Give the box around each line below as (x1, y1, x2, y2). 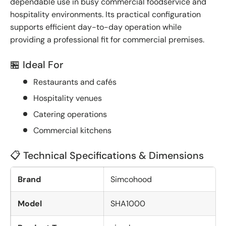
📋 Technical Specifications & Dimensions (10, 148, 204, 162)
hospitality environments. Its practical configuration (10, 9, 201, 20)
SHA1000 (110, 198, 145, 209)
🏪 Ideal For (10, 58, 63, 71)
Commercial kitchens (33, 125, 111, 136)
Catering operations (33, 108, 107, 120)
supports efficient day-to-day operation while (10, 21, 182, 32)
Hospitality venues (33, 92, 102, 103)
